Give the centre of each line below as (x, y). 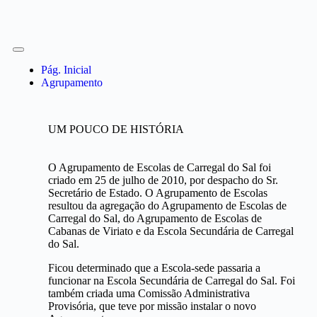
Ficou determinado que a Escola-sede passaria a (154, 268)
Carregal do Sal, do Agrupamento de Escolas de (155, 218)
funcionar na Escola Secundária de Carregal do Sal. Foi (172, 281)
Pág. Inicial (66, 70)
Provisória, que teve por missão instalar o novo (152, 306)
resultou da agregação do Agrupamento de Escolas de (167, 206)
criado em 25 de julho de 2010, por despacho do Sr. (163, 180)
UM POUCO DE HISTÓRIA (116, 129)
